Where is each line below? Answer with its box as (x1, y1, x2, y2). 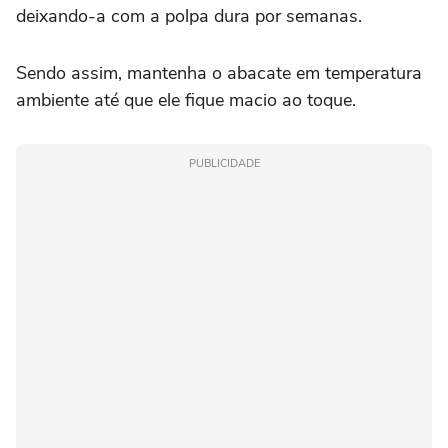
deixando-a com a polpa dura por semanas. (16, 3, 362, 28)
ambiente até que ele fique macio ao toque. (16, 87, 356, 112)
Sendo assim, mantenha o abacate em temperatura (16, 60, 422, 85)
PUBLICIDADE (188, 155, 260, 171)
